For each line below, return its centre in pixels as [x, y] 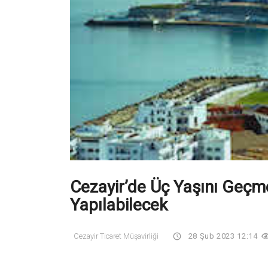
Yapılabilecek [119, 205]
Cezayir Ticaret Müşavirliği [116, 236]
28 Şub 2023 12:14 [223, 236]
